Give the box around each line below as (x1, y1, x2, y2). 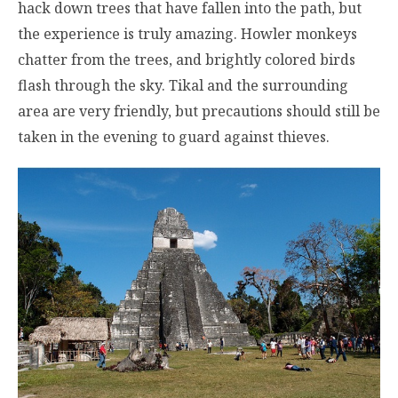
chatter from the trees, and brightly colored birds (18, 50, 355, 70)
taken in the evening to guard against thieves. (18, 127, 330, 147)
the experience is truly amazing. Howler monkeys (18, 24, 357, 44)
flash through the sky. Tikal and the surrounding (18, 76, 348, 96)
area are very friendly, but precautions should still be (18, 101, 380, 122)
